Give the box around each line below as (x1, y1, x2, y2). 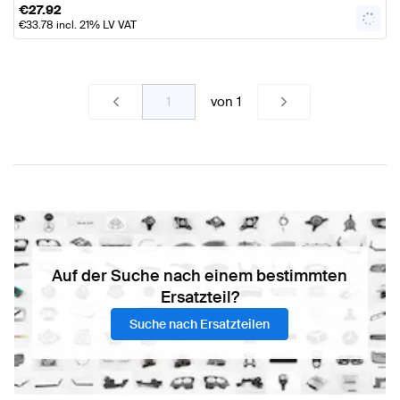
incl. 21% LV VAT (54, 18, 137, 33)
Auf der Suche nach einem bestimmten (52, 265, 348, 287)
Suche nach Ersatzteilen (129, 316, 271, 333)
